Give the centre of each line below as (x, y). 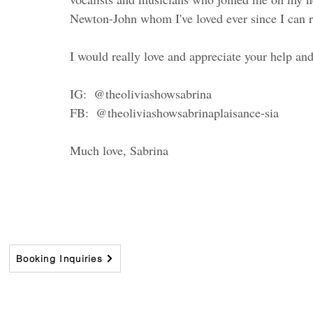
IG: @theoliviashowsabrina (141, 94)
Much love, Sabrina (119, 150)
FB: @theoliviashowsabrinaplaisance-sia (176, 112)
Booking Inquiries (59, 258)
